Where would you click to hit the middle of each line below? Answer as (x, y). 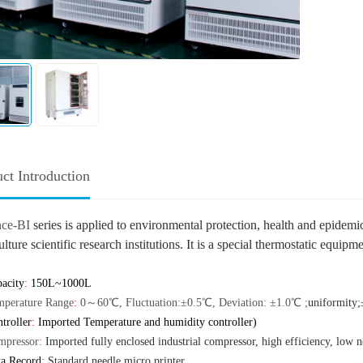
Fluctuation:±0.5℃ (169, 303)
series (49, 225)
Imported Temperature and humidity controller (145, 322)
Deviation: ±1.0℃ (258, 303)
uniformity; (334, 303)
